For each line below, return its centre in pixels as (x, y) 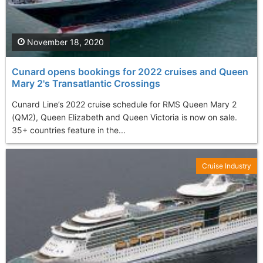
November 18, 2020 (64, 42)
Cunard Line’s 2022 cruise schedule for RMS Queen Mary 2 (124, 104)
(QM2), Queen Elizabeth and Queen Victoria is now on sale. (124, 117)
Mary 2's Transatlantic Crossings (86, 83)
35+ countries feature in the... (69, 130)
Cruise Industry (227, 166)
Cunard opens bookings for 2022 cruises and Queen (130, 71)
